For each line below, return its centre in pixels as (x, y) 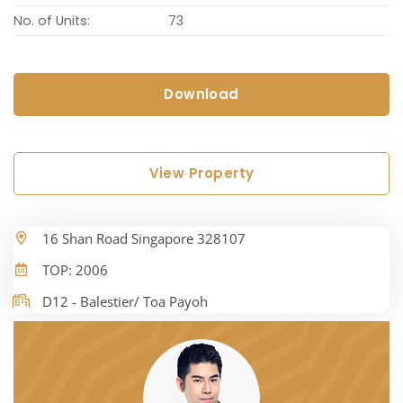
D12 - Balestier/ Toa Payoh (125, 302)
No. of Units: (52, 21)
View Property (201, 174)
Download (201, 94)
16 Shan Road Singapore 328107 (144, 239)
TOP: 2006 (75, 270)
